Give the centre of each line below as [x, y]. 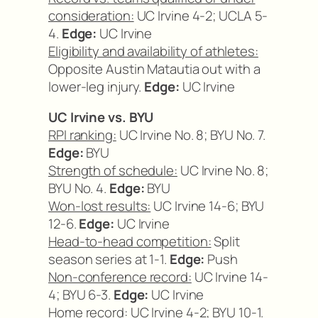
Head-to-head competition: [130, 241]
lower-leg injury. [97, 86]
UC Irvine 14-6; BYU [208, 206]
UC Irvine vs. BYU [101, 117]
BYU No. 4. [79, 188]
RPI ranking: [82, 135]
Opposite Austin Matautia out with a [154, 68]
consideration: [91, 15]
